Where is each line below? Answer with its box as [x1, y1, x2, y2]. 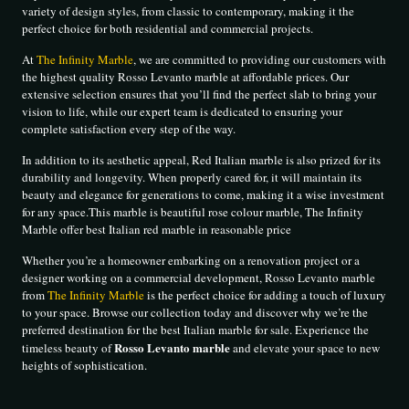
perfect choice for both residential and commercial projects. [22, 20, 314, 37]
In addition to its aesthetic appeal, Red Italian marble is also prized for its [22, 152, 382, 169]
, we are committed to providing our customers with [133, 51, 387, 68]
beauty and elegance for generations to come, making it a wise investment [22, 186, 385, 204]
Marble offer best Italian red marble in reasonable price [22, 221, 292, 238]
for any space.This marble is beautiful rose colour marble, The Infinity [22, 204, 364, 221]
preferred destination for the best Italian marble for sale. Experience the [22, 321, 370, 339]
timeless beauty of [22, 340, 115, 357]
